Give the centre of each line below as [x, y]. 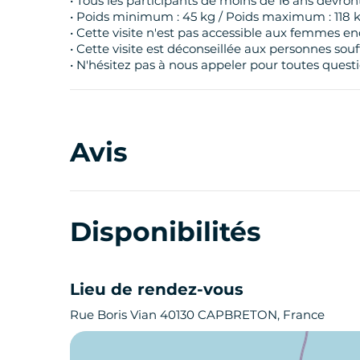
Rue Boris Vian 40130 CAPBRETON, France [197, 314]
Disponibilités [166, 231]
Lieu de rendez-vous [157, 289]
